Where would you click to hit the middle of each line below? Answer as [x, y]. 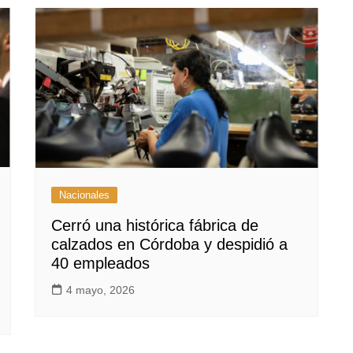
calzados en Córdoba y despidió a [169, 244]
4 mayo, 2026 [100, 290]
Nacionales [84, 195]
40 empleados [100, 263]
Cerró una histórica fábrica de [155, 225]
